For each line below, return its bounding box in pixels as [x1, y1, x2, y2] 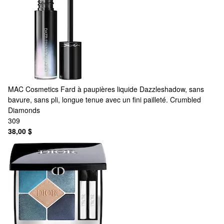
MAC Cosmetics [8, 83, 58, 94]
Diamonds [8, 104, 40, 115]
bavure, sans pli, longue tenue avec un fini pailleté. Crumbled [8, 94, 201, 104]
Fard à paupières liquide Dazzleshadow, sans [60, 83, 204, 94]
